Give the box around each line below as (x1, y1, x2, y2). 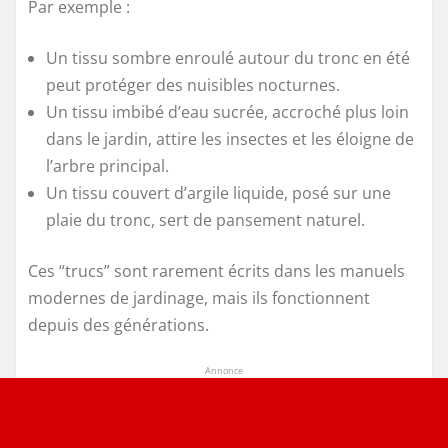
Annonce (205, 363, 243, 377)
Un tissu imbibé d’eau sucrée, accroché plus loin (46, 100, 409, 123)
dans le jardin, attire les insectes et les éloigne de (46, 127, 414, 150)
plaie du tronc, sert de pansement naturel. (46, 208, 365, 231)
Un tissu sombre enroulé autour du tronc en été (46, 46, 410, 69)
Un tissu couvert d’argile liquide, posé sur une (46, 181, 391, 204)
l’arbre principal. (46, 154, 169, 177)
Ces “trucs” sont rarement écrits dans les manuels (28, 259, 405, 282)
